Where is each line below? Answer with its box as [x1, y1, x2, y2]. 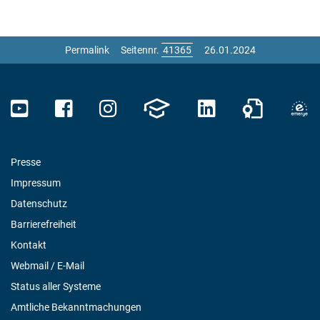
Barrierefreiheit [11, 218, 76, 230]
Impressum [11, 176, 61, 189]
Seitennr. [120, 44, 161, 56]
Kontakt [11, 239, 46, 251]
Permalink [64, 44, 109, 56]
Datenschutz [11, 197, 67, 209]
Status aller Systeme [11, 280, 101, 292]
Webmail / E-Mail [11, 259, 84, 271]
